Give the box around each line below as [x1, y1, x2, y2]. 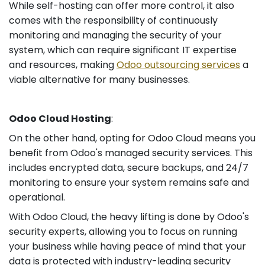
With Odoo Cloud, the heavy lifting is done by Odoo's [9, 209, 249, 224]
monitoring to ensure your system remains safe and [9, 175, 249, 189]
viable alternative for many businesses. [9, 72, 190, 86]
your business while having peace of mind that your [9, 239, 246, 253]
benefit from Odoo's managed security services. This [9, 146, 253, 160]
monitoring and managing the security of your [9, 28, 222, 42]
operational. [9, 190, 67, 204]
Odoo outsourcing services [117, 57, 240, 72]
